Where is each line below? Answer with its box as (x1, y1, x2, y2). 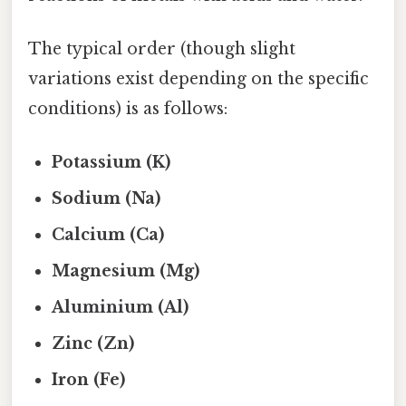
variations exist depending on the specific (28, 69, 369, 90)
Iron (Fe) (52, 370, 126, 391)
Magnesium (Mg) (52, 261, 200, 282)
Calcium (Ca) (52, 225, 165, 246)
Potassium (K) (52, 152, 171, 173)
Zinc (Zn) (52, 333, 135, 354)
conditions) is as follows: (28, 99, 227, 120)
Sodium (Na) (52, 188, 161, 209)
